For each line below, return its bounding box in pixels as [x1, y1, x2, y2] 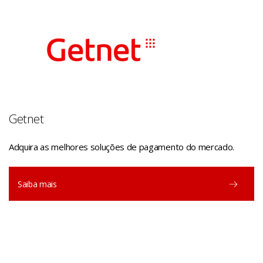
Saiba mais [18, 178, 57, 190]
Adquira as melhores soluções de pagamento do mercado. [9, 141, 235, 153]
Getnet [9, 111, 43, 127]
